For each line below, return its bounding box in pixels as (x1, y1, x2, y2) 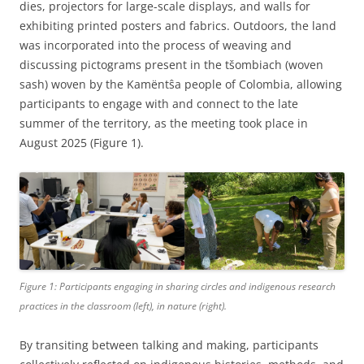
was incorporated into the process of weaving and (19, 37, 292, 53)
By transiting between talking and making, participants (19, 336, 318, 353)
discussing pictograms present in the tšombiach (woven (19, 56, 323, 72)
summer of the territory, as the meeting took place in (19, 115, 308, 131)
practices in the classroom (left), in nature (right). (19, 298, 227, 313)
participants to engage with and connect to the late (19, 95, 298, 111)
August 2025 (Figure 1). (19, 134, 144, 150)
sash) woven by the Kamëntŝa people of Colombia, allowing (19, 76, 342, 92)
